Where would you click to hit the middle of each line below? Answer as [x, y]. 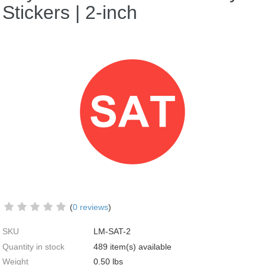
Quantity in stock [34, 246]
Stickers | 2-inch [70, 12]
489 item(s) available [133, 246]
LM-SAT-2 [112, 232]
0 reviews [91, 207]
